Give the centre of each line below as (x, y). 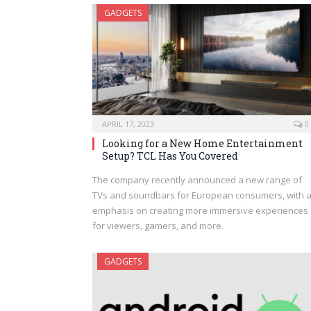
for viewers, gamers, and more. (158, 225)
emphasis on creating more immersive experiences (200, 210)
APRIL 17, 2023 (128, 124)
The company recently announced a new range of (197, 179)
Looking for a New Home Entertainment (202, 143)
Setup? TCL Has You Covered (170, 155)
